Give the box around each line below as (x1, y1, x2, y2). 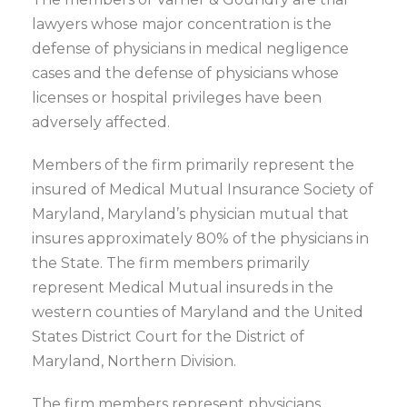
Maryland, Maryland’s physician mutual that (32, 205, 349, 223)
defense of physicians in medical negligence (32, 40, 349, 57)
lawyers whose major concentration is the (32, 15, 332, 33)
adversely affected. (32, 114, 170, 131)
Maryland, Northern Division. (32, 352, 236, 370)
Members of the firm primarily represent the (32, 156, 354, 174)
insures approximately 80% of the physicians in (32, 230, 369, 247)
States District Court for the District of (32, 328, 304, 345)
